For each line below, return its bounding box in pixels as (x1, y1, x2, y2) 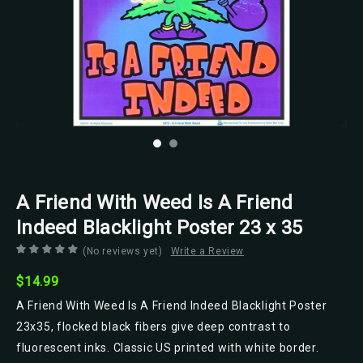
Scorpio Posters (16, 173, 92, 185)
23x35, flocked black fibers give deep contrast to (16, 319, 291, 333)
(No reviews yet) (83, 245, 163, 257)
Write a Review (170, 245, 245, 257)
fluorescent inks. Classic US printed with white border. (16, 340, 319, 354)
